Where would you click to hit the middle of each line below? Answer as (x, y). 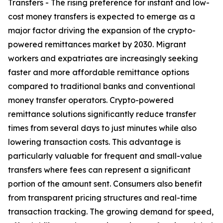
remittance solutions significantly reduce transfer (102, 114)
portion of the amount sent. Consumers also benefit (105, 184)
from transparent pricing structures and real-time (103, 198)
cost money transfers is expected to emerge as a (102, 17)
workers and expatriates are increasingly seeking (103, 58)
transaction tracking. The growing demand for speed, (111, 212)
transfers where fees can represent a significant (99, 170)
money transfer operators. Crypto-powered (91, 100)
